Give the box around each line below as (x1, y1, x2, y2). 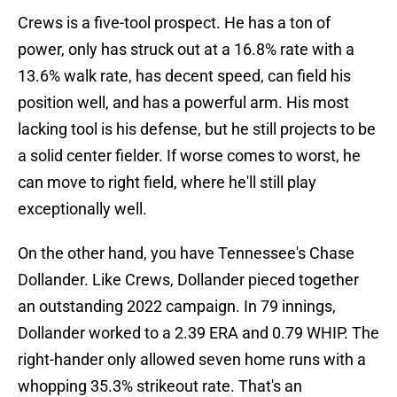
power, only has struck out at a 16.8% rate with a (18, 40, 354, 59)
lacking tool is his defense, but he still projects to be (18, 120, 376, 139)
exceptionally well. (18, 199, 147, 219)
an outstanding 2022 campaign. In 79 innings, (18, 297, 336, 316)
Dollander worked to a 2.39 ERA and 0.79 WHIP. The (18, 323, 379, 343)
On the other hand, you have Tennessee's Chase (18, 244, 354, 263)
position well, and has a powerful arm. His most (18, 93, 349, 113)
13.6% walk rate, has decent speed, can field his (18, 66, 351, 86)
